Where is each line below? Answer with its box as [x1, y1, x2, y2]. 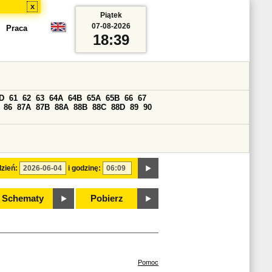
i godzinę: [68, 164, 101, 172]
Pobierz [90, 194, 123, 203]
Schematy [1, 194, 44, 203]
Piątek [100, 11, 122, 19]
